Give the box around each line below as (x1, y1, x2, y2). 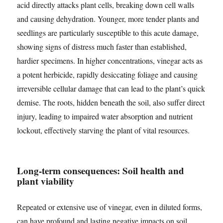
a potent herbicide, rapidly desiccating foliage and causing (17, 69, 198, 80)
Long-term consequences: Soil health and (17, 164, 185, 178)
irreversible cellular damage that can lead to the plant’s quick (17, 83, 206, 94)
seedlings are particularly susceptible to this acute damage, (17, 27, 199, 38)
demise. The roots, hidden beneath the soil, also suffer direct (17, 97, 205, 108)
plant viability (17, 174, 75, 188)
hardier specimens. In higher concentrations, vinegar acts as (17, 55, 203, 66)
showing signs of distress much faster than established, (17, 41, 187, 52)
